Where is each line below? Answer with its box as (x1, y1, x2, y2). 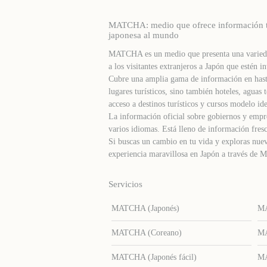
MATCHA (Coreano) (111, 228, 182, 237)
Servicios (108, 179, 142, 189)
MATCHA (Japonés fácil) (111, 253, 197, 262)
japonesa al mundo (108, 30, 179, 40)
